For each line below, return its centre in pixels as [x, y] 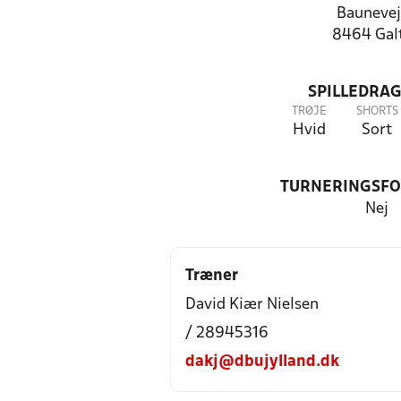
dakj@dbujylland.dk [262, 362]
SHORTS [377, 111]
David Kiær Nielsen [252, 305]
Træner [212, 276]
